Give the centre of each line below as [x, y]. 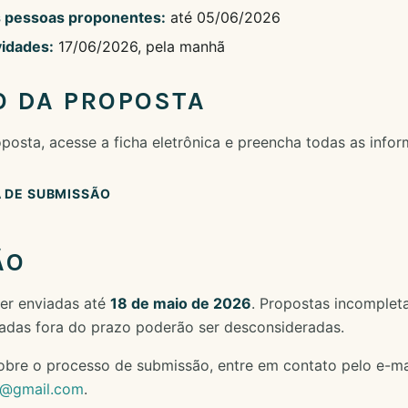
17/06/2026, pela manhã [139, 46]
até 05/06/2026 [223, 17]
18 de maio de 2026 [181, 303]
